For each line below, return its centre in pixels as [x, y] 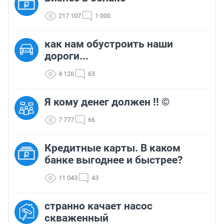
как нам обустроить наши [109, 44]
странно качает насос [98, 206]
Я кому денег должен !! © [107, 102]
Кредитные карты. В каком [112, 148]
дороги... [66, 56]
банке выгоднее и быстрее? [113, 160]
